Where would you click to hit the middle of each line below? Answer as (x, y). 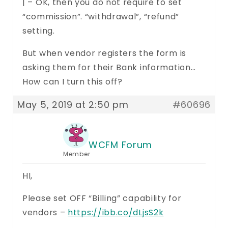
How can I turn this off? (73, 81)
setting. (39, 31)
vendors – (45, 212)
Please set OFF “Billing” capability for (102, 198)
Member (77, 154)
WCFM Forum (120, 145)
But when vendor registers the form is (104, 53)
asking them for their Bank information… (109, 67)
